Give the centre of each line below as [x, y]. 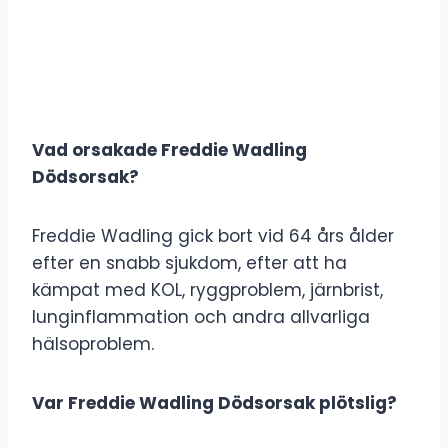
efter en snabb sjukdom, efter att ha [189, 262]
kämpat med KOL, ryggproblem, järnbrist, [207, 289]
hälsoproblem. [93, 343]
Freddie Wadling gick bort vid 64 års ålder [213, 235]
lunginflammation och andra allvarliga [201, 316]
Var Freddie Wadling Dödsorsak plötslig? [214, 402]
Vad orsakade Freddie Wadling [169, 149]
